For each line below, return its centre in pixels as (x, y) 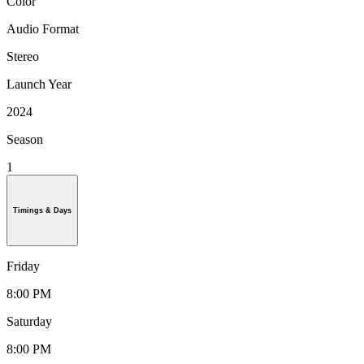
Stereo (23, 56)
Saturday (29, 321)
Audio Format (43, 28)
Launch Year (39, 84)
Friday (23, 266)
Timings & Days (42, 210)
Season (25, 139)
